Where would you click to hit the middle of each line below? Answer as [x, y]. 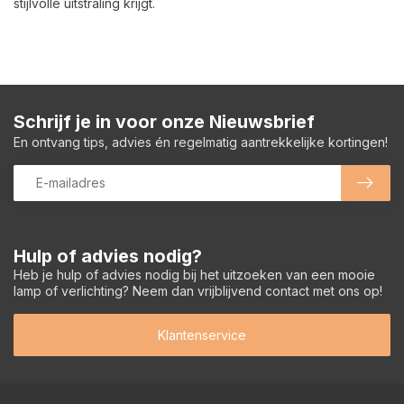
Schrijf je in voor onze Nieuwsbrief [164, 121]
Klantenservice [202, 335]
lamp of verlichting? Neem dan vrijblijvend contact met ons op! [198, 290]
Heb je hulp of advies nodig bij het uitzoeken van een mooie [194, 274]
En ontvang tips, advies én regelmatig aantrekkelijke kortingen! [201, 142]
